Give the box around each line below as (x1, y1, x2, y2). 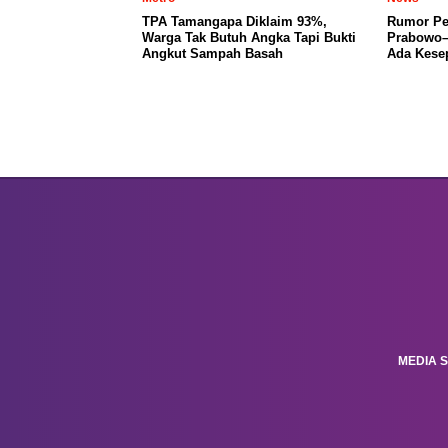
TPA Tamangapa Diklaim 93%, (142, 13, 327, 29)
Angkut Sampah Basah (142, 45, 283, 61)
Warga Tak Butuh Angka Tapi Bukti (142, 29, 356, 45)
